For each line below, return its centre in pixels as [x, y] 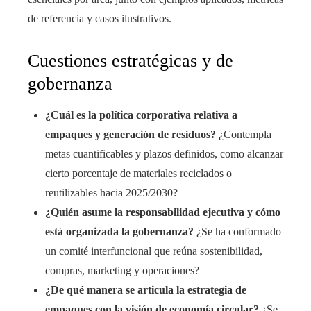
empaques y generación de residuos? [131, 135]
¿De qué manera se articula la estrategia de [146, 290]
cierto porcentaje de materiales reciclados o [138, 174]
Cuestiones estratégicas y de [131, 61]
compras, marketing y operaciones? [122, 271]
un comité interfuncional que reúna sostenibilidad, [154, 251]
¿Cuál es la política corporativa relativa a [141, 115]
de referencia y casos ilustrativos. [100, 19]
